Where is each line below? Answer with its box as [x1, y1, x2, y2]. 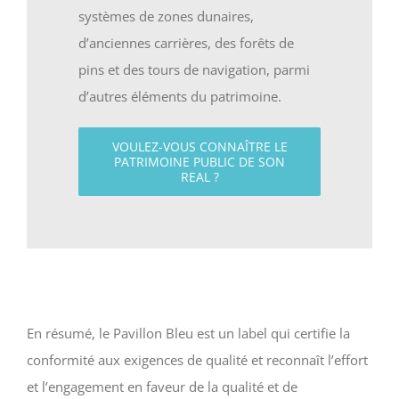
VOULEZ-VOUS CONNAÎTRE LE [111, 138, 288, 156]
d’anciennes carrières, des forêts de [78, 34, 295, 53]
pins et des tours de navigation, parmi [78, 61, 311, 79]
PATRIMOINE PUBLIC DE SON [114, 153, 285, 171]
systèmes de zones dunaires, [78, 7, 255, 26]
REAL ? [180, 168, 219, 186]
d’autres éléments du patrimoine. [78, 87, 282, 106]
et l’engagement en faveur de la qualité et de [27, 377, 297, 395]
